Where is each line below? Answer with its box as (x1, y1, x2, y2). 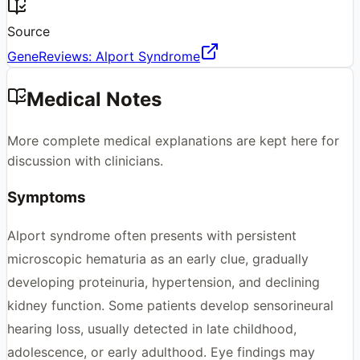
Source (7, 22, 50, 39)
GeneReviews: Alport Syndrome (7, 47, 200, 64)
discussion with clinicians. (7, 152, 163, 169)
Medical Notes (27, 87, 162, 111)
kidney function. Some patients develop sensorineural (7, 297, 333, 313)
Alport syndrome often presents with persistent (7, 227, 297, 243)
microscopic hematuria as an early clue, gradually (7, 251, 309, 267)
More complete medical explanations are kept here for (7, 132, 339, 149)
